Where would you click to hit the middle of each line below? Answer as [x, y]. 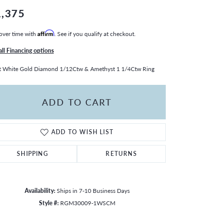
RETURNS [121, 153]
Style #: [49, 203]
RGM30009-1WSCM [88, 203]
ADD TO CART [77, 102]
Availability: [40, 190]
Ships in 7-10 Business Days [93, 190]
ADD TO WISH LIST [82, 132]
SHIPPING [33, 153]
